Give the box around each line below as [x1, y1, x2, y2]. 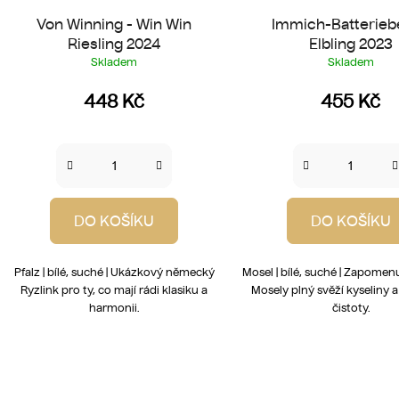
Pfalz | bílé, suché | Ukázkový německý [13, 265, 215, 279]
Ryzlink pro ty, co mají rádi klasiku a [20, 282, 208, 297]
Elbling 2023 [308, 34, 393, 53]
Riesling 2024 [68, 34, 160, 53]
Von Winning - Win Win [37, 14, 191, 33]
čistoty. [331, 300, 370, 314]
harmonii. [89, 300, 139, 314]
